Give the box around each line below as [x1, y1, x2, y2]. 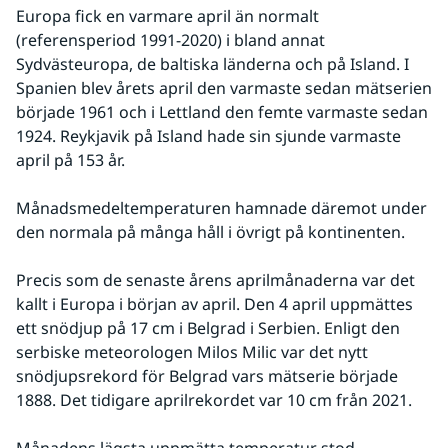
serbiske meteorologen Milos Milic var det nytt [16, 341, 368, 364]
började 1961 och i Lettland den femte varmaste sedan [16, 101, 428, 124]
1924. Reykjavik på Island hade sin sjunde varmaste [16, 125, 401, 148]
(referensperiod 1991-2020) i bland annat [16, 29, 325, 52]
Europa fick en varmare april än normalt [16, 5, 319, 28]
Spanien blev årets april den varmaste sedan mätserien [16, 77, 432, 100]
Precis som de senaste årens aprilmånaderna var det [16, 269, 415, 292]
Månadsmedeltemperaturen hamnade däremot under [16, 197, 427, 220]
